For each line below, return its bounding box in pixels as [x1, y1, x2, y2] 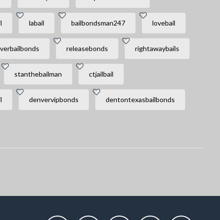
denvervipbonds [28, 95, 79, 104]
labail [28, 19, 44, 27]
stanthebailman [14, 70, 62, 78]
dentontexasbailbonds [105, 95, 175, 104]
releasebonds [66, 44, 108, 53]
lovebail [152, 19, 175, 27]
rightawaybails [135, 44, 179, 53]
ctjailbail [88, 70, 113, 78]
